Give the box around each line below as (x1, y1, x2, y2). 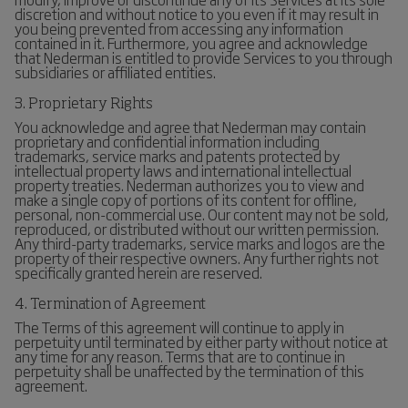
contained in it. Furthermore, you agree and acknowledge (15, 32, 368, 54)
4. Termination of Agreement (15, 298, 206, 312)
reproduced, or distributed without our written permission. (15, 218, 379, 240)
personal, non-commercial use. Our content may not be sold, (15, 203, 389, 225)
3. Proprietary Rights (15, 97, 153, 112)
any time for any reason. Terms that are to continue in (15, 345, 345, 367)
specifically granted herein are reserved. (15, 261, 262, 283)
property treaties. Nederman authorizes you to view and (15, 174, 364, 196)
